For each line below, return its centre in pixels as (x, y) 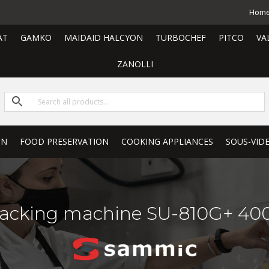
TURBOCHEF (180, 38)
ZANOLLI (135, 64)
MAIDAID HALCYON (103, 38)
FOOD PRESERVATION (64, 142)
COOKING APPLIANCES (167, 142)
